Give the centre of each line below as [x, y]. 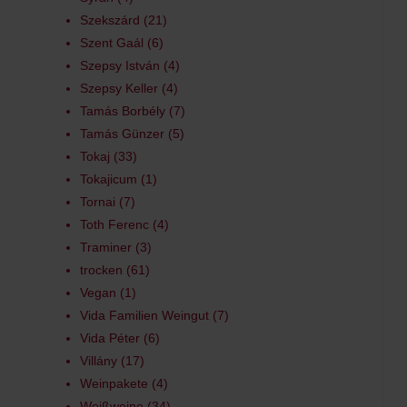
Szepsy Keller [119, 88]
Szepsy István [119, 65]
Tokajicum [108, 179]
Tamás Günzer [122, 134]
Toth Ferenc [114, 224]
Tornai [97, 202]
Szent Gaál [111, 43]
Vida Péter [109, 338]
